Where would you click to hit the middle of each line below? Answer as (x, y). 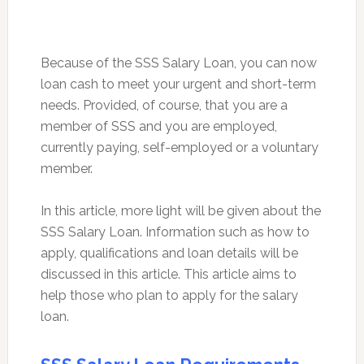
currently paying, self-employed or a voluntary (179, 147)
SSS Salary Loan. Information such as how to (175, 232)
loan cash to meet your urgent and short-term (178, 84)
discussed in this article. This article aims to (168, 274)
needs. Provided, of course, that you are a (164, 105)
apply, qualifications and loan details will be (169, 253)
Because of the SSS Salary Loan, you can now (178, 63)
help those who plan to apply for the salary (169, 295)
